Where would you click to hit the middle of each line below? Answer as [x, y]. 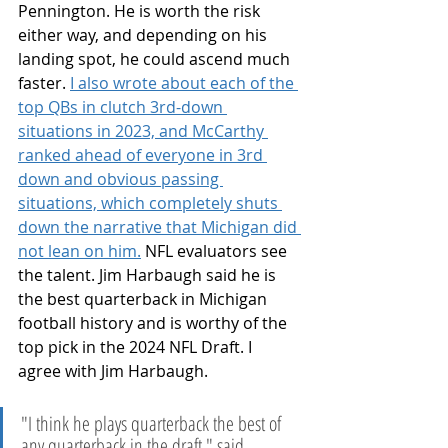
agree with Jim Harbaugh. [113, 370]
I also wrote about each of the [184, 82]
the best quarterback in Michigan [144, 298]
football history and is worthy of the [154, 322]
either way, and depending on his [144, 34]
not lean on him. [79, 250]
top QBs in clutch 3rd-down [122, 106]
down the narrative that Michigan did [159, 226]
